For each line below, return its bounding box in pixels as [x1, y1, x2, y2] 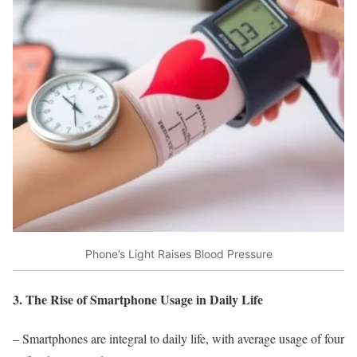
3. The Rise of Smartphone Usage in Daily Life [13, 289, 263, 308]
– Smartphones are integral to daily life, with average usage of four [13, 329, 344, 347]
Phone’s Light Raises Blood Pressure [84, 246, 273, 261]
